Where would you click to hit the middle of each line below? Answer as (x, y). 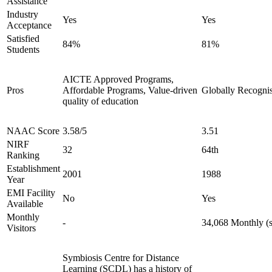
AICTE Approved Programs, (118, 79)
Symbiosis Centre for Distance (121, 258)
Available (25, 204)
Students (23, 49)
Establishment (33, 168)
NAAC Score (33, 131)
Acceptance (29, 25)
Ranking (23, 155)
